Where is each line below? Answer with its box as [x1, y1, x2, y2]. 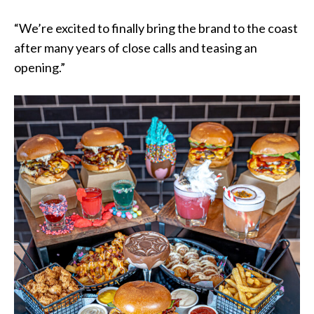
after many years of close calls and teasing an [14, 40, 257, 56]
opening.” [14, 60, 65, 76]
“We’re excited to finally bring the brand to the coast [14, 20, 298, 36]
